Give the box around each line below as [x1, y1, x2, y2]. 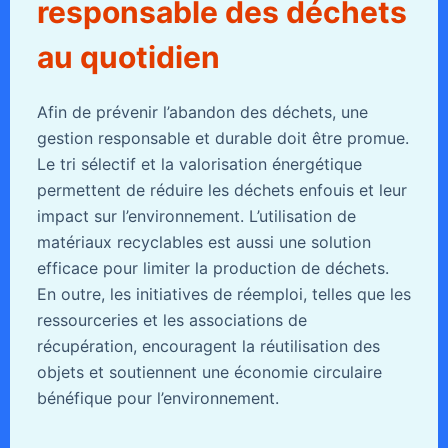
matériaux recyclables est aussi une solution [36, 232, 371, 253]
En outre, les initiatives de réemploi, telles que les [36, 284, 411, 305]
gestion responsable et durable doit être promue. [36, 128, 409, 149]
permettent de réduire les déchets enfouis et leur [36, 180, 407, 201]
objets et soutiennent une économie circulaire [36, 362, 382, 383]
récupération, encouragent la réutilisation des [36, 336, 380, 357]
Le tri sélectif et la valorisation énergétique [36, 154, 362, 175]
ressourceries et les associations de [36, 310, 307, 331]
